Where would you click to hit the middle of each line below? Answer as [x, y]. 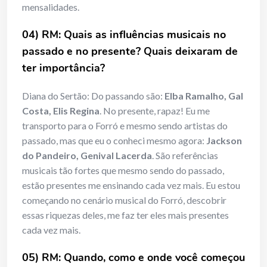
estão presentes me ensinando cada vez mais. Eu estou [131, 185]
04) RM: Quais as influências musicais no [124, 35]
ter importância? [63, 68]
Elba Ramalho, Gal [204, 96]
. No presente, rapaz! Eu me [155, 111]
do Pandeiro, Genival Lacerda [87, 156]
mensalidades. [51, 7]
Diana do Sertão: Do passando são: [93, 96]
